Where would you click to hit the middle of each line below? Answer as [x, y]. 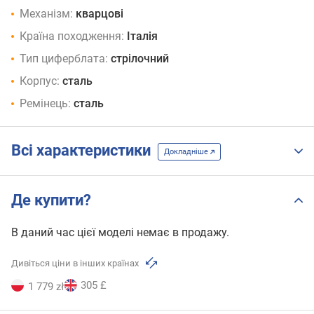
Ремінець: [45, 103]
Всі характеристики [84, 151]
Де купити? [51, 200]
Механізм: [46, 13]
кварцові [100, 13]
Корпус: [40, 81]
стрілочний [140, 58]
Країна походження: [72, 36]
